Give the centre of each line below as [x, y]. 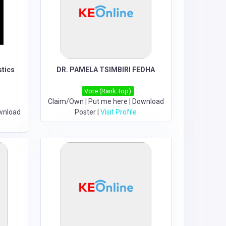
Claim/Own [66, 101]
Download [148, 101]
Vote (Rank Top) [108, 91]
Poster [86, 112]
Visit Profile [119, 112]
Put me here [108, 101]
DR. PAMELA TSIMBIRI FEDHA [106, 70]
